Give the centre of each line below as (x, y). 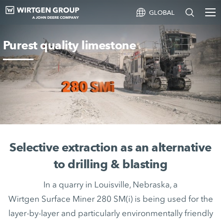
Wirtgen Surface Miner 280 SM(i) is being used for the (110, 199)
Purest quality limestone (69, 45)
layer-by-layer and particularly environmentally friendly (110, 213)
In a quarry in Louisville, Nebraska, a (110, 184)
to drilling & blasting (110, 164)
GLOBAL (162, 12)
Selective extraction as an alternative (110, 147)
